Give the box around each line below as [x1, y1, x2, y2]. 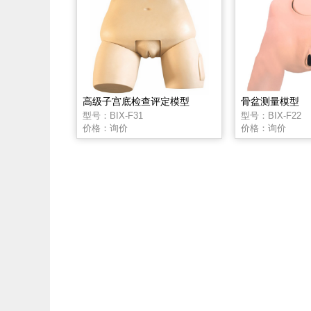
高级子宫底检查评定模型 [83, 96, 190, 107]
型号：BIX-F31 [83, 110, 143, 121]
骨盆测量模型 [241, 96, 299, 107]
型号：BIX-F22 [241, 110, 301, 121]
